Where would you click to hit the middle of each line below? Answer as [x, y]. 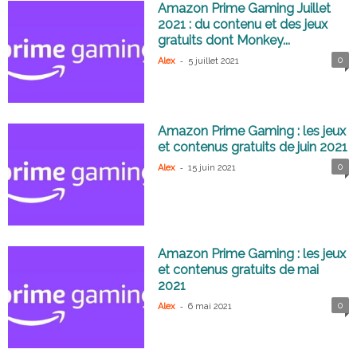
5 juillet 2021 [214, 61]
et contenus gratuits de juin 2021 [253, 147]
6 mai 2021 [210, 307]
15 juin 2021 [212, 168]
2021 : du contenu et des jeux [243, 25]
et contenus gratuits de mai [239, 270]
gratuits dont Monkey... [224, 41]
